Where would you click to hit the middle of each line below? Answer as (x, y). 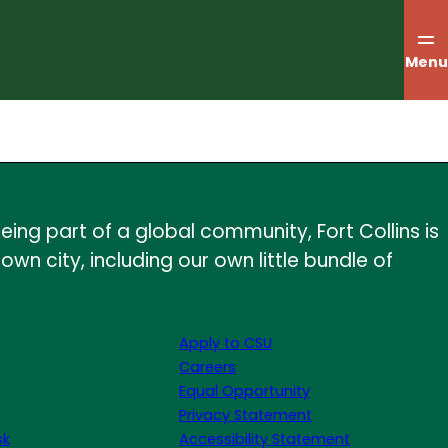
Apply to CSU (226, 343)
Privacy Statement (246, 415)
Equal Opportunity (245, 391)
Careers (208, 367)
